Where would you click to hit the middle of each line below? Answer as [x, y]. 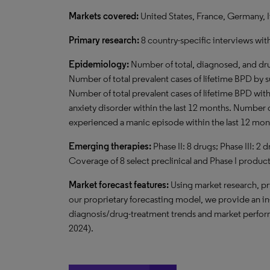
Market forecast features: [120, 185]
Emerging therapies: [111, 146]
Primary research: [105, 40]
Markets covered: [104, 16]
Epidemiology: [99, 64]
